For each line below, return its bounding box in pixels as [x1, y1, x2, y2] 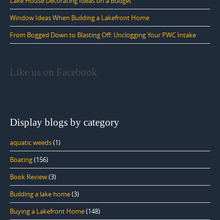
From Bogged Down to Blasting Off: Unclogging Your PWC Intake [10, 30, 196, 39]
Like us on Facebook [10, 66, 97, 78]
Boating [10, 155, 32, 164]
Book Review [10, 172, 47, 181]
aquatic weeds [10, 137, 52, 147]
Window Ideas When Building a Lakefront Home [10, 13, 149, 22]
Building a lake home [10, 189, 70, 198]
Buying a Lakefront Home [10, 206, 84, 216]
